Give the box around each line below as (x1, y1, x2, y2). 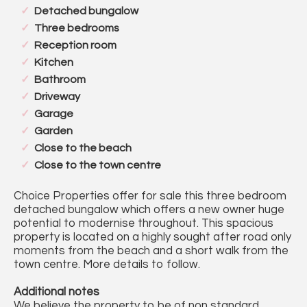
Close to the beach (34, 143, 132, 154)
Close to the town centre (34, 160, 161, 171)
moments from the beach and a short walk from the (14, 245, 288, 258)
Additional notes (14, 286, 99, 299)
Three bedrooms (34, 23, 119, 34)
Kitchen (34, 57, 73, 69)
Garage (34, 108, 73, 120)
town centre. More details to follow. (14, 258, 200, 271)
